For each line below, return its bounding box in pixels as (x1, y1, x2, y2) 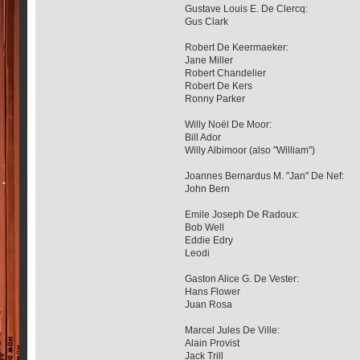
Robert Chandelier (185, 67, 267, 78)
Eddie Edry (185, 235, 234, 245)
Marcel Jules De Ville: (185, 325, 280, 335)
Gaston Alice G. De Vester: (185, 273, 300, 284)
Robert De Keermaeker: (185, 42, 289, 52)
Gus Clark (185, 16, 229, 27)
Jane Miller (185, 55, 234, 65)
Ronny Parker (185, 93, 246, 104)
